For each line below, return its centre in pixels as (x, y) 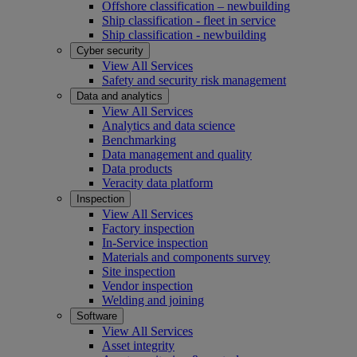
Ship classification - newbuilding (184, 34)
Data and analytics (120, 96)
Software (97, 316)
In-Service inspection (155, 242)
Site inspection (139, 271)
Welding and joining (153, 300)
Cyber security (110, 50)
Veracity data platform (157, 182)
